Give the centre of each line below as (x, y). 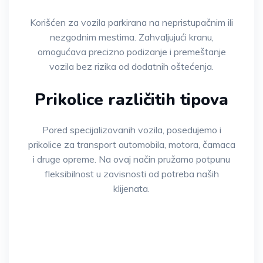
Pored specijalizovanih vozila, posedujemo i (131, 130)
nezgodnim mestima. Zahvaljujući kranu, (131, 37)
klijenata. (131, 189)
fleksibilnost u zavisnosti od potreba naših (131, 174)
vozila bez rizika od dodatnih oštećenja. (131, 67)
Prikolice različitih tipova (131, 100)
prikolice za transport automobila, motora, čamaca (131, 145)
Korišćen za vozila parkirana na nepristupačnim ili (131, 23)
